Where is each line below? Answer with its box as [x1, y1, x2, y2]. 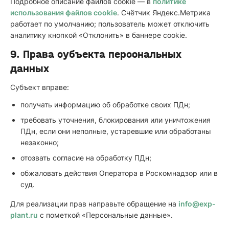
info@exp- [178, 199, 216, 208]
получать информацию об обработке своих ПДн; [20, 100, 190, 109]
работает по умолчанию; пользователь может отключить [10, 19, 210, 28]
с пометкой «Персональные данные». [38, 211, 173, 219]
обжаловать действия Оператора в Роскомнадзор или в [20, 169, 218, 177]
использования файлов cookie [10, 8, 117, 17]
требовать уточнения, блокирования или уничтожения [20, 116, 211, 124]
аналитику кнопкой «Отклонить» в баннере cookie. [10, 31, 187, 39]
